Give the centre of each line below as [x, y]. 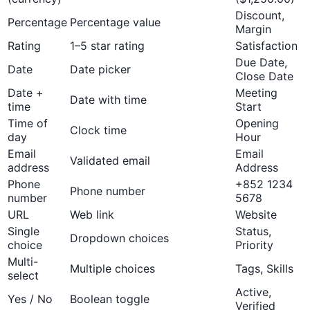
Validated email [110, 161]
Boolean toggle [110, 299]
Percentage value [115, 22]
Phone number [108, 191]
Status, [253, 231]
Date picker [100, 70]
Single [24, 231]
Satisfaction [266, 46]
